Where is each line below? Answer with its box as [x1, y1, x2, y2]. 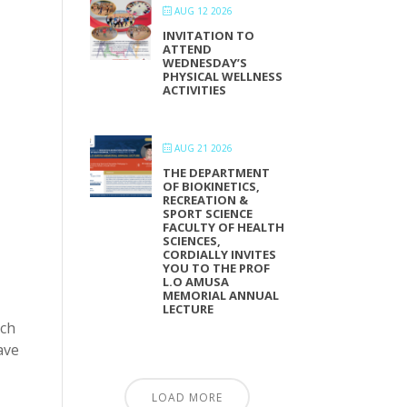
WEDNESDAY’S [162, 55, 247, 71]
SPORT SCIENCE [162, 205, 253, 222]
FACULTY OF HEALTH [162, 219, 284, 235]
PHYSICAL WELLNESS [162, 68, 283, 84]
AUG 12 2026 [174, 5, 233, 17]
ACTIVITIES [162, 82, 226, 98]
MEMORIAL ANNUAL [162, 287, 279, 303]
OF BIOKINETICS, [162, 178, 260, 194]
